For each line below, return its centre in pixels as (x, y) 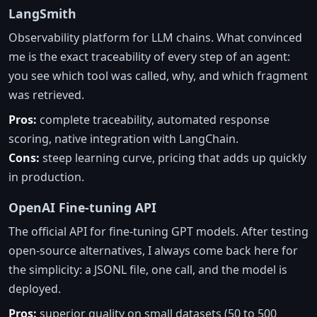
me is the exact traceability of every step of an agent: (149, 57)
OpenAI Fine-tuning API (82, 208)
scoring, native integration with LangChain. (123, 139)
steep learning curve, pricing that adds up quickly (173, 158)
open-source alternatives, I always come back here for (153, 251)
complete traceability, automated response (153, 120)
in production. (46, 177)
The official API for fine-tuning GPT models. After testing (158, 232)
